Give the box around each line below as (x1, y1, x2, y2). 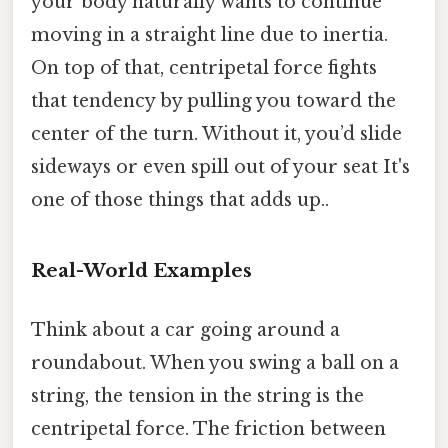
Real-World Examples (31, 259, 252, 283)
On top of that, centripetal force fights (31, 57, 377, 80)
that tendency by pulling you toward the (31, 90, 396, 113)
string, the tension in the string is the (31, 385, 364, 408)
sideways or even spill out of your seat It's (31, 156, 410, 179)
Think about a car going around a (31, 319, 340, 342)
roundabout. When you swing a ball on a (31, 352, 399, 375)
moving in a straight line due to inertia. (31, 24, 388, 47)
